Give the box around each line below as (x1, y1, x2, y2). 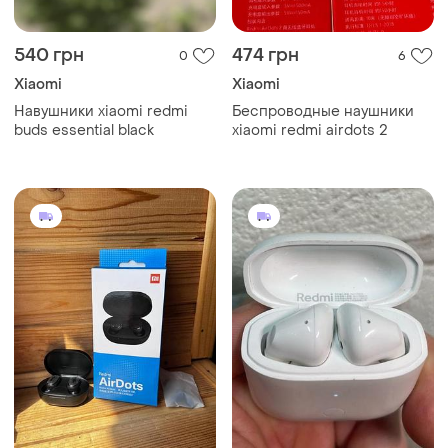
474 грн (232, 43, 299, 67)
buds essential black (14, 120, 154, 140)
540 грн (14, 43, 84, 67)
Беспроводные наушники (232, 101, 414, 121)
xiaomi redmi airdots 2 (232, 120, 387, 140)
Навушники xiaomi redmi (14, 101, 188, 121)
